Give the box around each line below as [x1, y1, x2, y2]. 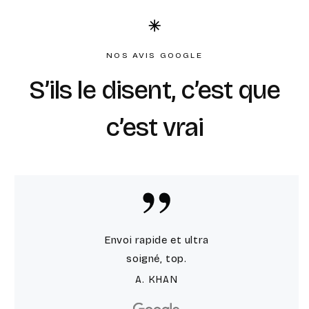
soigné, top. [126, 252, 187, 265]
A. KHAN [134, 273, 179, 286]
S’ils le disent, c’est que [28, 75, 281, 106]
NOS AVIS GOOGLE [106, 50, 203, 61]
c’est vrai [105, 112, 204, 143]
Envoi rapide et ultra [104, 233, 209, 246]
